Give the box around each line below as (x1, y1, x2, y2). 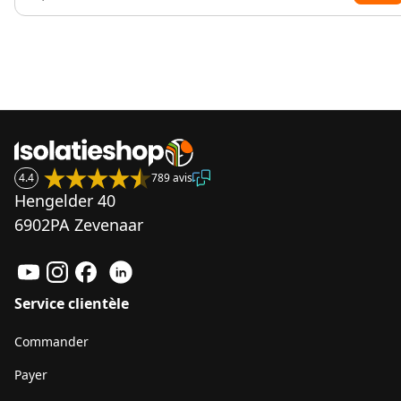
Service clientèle (14, 294, 129, 313)
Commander (14, 333, 89, 350)
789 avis (151, 170, 192, 185)
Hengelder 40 (14, 190, 115, 211)
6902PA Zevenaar (14, 214, 143, 235)
